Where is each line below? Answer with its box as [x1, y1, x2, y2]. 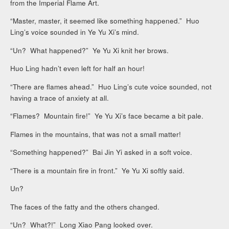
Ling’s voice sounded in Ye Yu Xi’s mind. [10, 27, 140, 37]
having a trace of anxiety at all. [10, 93, 109, 103]
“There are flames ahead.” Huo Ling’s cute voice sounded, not [10, 81, 212, 91]
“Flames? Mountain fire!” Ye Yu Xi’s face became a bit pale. [10, 111, 204, 121]
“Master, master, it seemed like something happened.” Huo [10, 16, 200, 26]
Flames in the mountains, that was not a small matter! [10, 129, 181, 139]
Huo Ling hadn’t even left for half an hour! [10, 63, 145, 74]
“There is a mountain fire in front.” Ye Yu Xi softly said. [10, 165, 185, 175]
